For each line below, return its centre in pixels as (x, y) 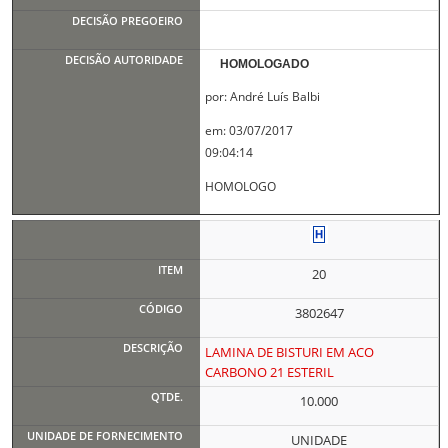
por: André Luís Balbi (262, 96)
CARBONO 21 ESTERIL (269, 372)
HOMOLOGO (240, 186)
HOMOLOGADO (265, 64)
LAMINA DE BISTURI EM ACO (289, 352)
